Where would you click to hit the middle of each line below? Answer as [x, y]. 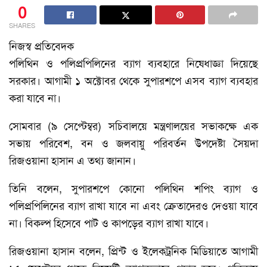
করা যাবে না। [35, 99]
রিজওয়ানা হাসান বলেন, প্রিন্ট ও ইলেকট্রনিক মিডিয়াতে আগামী [133, 252]
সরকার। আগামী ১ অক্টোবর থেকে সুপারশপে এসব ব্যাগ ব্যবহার [133, 81]
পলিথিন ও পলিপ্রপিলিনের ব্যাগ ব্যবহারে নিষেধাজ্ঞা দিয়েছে [133, 64]
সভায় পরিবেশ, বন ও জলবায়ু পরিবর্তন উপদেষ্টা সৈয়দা [133, 144]
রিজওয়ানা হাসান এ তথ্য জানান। [72, 161]
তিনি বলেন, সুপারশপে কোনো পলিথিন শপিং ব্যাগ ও [133, 189]
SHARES [22, 26]
